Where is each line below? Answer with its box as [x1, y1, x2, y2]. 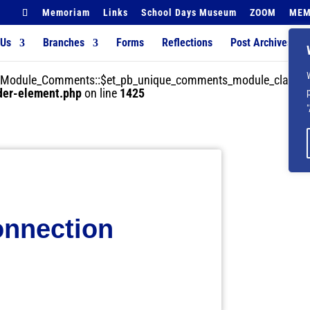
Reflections [162, 36, 213, 49]
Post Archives [230, 36, 293, 49]
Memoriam [42, 6, 91, 18]
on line [82, 86, 120, 100]
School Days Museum [141, 6, 237, 18]
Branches [43, 36, 85, 49]
